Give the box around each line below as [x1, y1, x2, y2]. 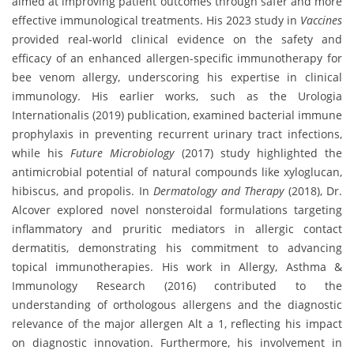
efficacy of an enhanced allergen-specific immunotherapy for [12, 50, 342, 66]
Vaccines [300, 12, 342, 28]
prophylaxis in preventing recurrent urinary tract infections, [12, 126, 342, 141]
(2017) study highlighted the [174, 145, 343, 160]
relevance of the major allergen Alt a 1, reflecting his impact [12, 315, 342, 331]
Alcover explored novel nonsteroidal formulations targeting [12, 201, 342, 217]
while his [12, 145, 71, 160]
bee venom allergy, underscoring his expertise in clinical [12, 69, 342, 85]
